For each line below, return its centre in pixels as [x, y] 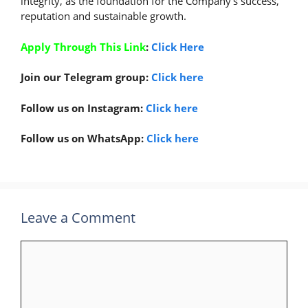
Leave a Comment [78, 217]
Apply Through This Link [83, 46]
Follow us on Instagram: [83, 108]
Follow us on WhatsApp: [84, 138]
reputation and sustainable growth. [103, 16]
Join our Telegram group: [86, 77]
